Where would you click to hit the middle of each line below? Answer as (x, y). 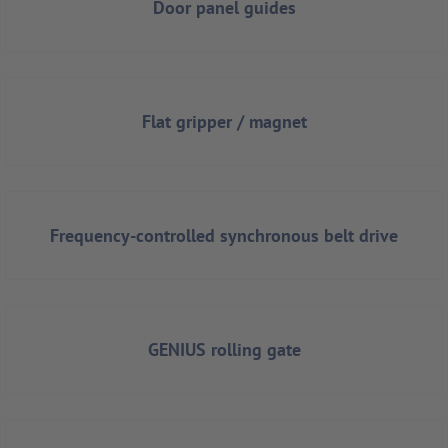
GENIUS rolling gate (224, 350)
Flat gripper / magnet (224, 122)
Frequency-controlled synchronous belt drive (224, 236)
